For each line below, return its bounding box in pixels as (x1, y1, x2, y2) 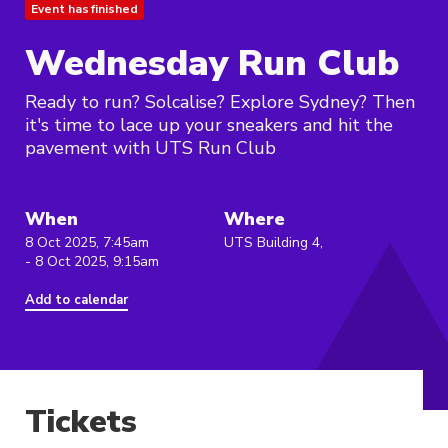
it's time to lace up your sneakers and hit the (25, 113, 393, 138)
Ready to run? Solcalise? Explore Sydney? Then (25, 90, 415, 115)
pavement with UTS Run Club (25, 136, 276, 161)
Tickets (25, 400, 137, 444)
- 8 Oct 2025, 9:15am (25, 252, 159, 272)
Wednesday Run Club (25, 39, 399, 89)
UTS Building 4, (224, 233, 323, 253)
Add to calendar (25, 291, 128, 310)
